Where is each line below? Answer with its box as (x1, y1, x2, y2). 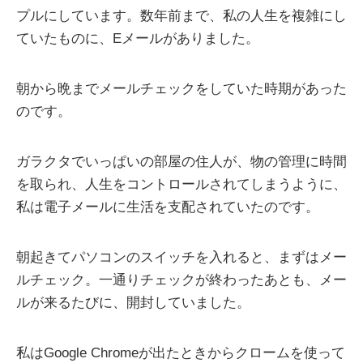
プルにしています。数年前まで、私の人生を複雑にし (16, 8, 347, 24)
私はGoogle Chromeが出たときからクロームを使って (16, 345, 345, 361)
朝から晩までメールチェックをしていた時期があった (16, 81, 347, 97)
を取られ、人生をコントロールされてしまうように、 (16, 177, 347, 193)
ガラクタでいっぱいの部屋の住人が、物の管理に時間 (16, 154, 347, 170)
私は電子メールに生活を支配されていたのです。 (16, 199, 319, 216)
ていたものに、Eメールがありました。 (16, 31, 259, 47)
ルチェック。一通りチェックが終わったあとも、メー (16, 272, 347, 288)
